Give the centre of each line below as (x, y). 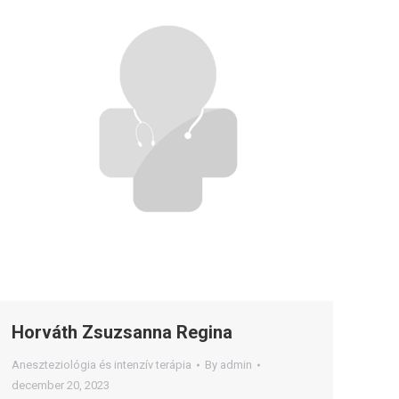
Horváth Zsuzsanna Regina (122, 332)
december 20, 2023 (61, 385)
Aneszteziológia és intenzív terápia (102, 365)
